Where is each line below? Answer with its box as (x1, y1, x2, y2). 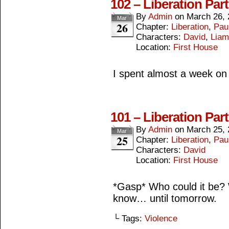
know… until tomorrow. (113, 193, 217, 204)
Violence (145, 214, 177, 223)
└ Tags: (113, 214, 145, 223)
